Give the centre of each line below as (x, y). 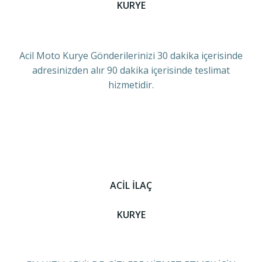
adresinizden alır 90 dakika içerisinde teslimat (131, 70)
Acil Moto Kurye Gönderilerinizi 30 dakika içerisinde (131, 56)
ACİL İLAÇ (131, 185)
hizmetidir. (131, 85)
